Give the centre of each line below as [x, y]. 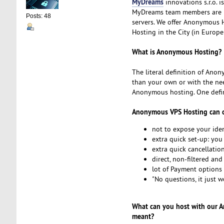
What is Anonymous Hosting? [176, 51]
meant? [143, 216]
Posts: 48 [38, 16]
